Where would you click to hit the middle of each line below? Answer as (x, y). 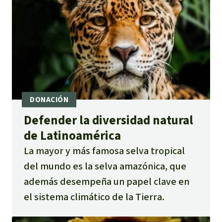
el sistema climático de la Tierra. (94, 197)
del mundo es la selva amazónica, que (105, 166)
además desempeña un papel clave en (107, 181)
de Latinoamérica (72, 135)
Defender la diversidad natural (109, 120)
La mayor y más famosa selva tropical (104, 151)
